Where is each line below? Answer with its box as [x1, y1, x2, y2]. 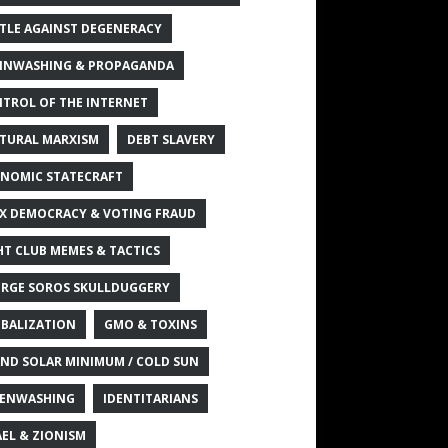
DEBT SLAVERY [126, 130, 215, 148]
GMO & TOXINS [103, 315, 197, 333]
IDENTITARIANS [102, 389, 198, 407]
